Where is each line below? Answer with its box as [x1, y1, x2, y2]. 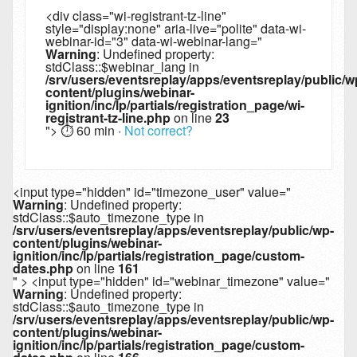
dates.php [13, 259, 73, 278]
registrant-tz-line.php [45, 108, 171, 127]
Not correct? [124, 121, 193, 140]
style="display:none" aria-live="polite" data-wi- [45, 19, 306, 38]
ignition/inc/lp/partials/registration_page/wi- [45, 96, 304, 115]
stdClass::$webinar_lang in [45, 57, 199, 76]
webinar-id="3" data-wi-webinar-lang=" [45, 32, 262, 51]
